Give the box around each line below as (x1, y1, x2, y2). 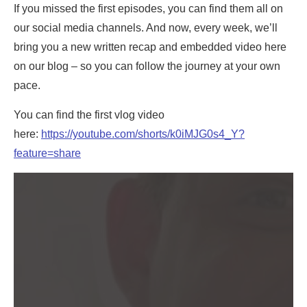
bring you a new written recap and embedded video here (14, 41, 286, 53)
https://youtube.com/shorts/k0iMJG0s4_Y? (41, 127, 245, 140)
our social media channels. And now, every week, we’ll (14, 22, 278, 34)
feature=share (14, 147, 81, 159)
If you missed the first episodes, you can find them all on (14, 3, 283, 15)
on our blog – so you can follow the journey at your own (14, 60, 280, 73)
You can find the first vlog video (14, 108, 164, 121)
